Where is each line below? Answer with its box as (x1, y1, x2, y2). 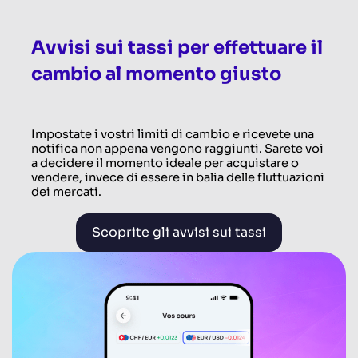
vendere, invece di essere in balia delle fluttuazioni (31, 170, 324, 185)
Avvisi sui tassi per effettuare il (31, 36, 323, 60)
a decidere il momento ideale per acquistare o (31, 156, 299, 171)
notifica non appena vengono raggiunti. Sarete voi (31, 141, 324, 157)
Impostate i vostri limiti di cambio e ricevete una (31, 127, 314, 142)
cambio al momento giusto (31, 62, 281, 86)
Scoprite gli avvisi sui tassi (92, 224, 266, 241)
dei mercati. (31, 185, 101, 200)
